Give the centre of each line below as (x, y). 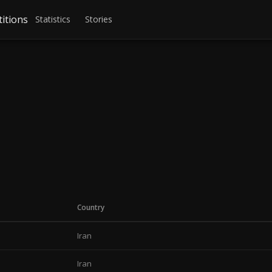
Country (91, 207)
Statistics (53, 19)
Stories (99, 19)
